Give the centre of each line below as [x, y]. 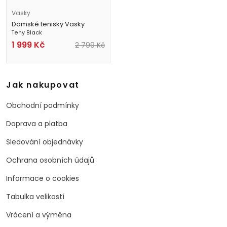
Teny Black [27, 33]
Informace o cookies [43, 178]
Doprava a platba [37, 124]
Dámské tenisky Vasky [48, 24]
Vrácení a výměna [39, 215]
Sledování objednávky [45, 142]
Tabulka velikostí [35, 197]
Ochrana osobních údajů [50, 160]
